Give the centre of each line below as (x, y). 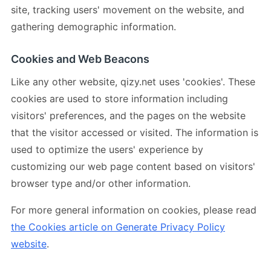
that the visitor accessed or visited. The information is (135, 132)
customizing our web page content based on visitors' (133, 166)
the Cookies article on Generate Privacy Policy (118, 227)
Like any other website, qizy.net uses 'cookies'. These (133, 81)
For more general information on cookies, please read (134, 210)
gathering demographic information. (93, 26)
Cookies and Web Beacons (80, 59)
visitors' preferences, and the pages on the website (128, 115)
